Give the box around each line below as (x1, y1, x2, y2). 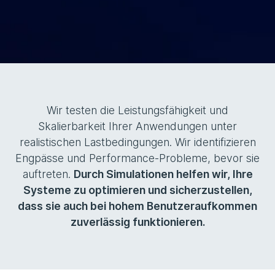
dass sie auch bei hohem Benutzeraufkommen (18, 199, 257, 212)
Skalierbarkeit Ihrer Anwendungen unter (38, 120, 237, 133)
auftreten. (22, 168, 74, 180)
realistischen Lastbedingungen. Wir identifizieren (19, 136, 256, 149)
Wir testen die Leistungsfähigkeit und (47, 104, 228, 117)
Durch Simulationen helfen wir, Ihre (73, 168, 253, 180)
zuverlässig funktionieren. (70, 215, 205, 228)
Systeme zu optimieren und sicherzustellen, (23, 184, 252, 196)
